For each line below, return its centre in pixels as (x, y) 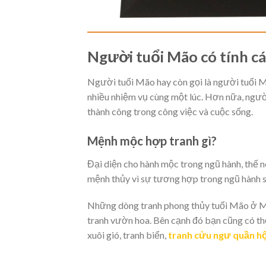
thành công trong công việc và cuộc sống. (170, 111)
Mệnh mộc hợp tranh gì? (153, 140)
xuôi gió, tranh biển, (128, 235)
